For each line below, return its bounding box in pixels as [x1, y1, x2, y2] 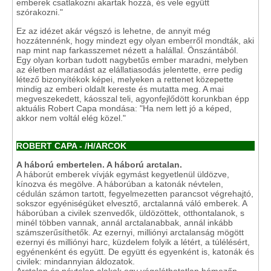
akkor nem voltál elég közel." [16, 113, 126, 123]
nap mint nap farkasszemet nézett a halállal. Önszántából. [16, 45, 238, 55]
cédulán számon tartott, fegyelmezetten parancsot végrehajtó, [16, 189, 253, 198]
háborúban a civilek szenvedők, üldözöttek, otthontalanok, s [16, 208, 244, 218]
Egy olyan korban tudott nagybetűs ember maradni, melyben [16, 55, 248, 65]
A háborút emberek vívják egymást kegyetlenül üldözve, [16, 169, 229, 179]
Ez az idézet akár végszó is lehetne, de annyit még [16, 26, 211, 36]
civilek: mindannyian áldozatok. [16, 256, 135, 266]
